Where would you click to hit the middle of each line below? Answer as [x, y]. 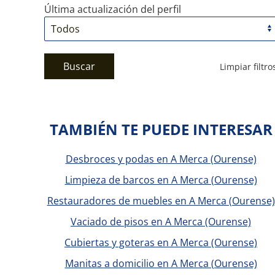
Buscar [79, 66]
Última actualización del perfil [113, 9]
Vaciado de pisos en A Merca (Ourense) [161, 222]
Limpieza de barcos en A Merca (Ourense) [161, 180]
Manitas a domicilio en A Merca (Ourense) [161, 263]
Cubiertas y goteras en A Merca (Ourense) [161, 242]
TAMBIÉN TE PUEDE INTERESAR [161, 129]
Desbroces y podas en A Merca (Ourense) [161, 159]
